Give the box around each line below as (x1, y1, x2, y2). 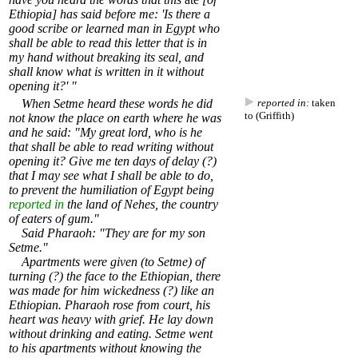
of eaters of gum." (9, 212, 99, 226)
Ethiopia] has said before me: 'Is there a (9, 7, 210, 22)
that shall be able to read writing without (9, 140, 213, 154)
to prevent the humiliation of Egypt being (9, 183, 214, 197)
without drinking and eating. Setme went (9, 327, 213, 341)
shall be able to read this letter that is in (9, 36, 207, 50)
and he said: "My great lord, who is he (9, 125, 202, 140)
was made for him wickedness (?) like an (9, 284, 214, 298)
